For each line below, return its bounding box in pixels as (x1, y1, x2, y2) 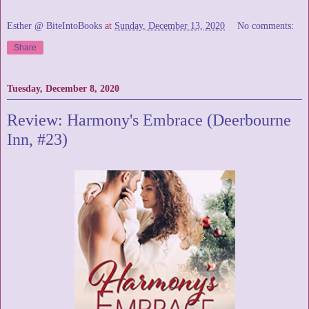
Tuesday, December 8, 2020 (7, 83, 119, 94)
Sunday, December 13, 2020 (114, 20, 225, 32)
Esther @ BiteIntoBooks (7, 20, 102, 32)
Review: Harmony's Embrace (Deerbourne (7, 110, 291, 129)
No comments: (237, 20, 295, 32)
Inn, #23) (7, 130, 68, 148)
